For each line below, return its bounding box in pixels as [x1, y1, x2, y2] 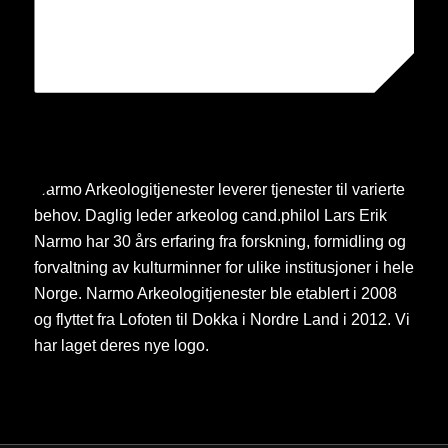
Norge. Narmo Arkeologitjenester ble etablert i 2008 [33, 285, 397, 303]
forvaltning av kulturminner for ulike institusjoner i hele [33, 259, 414, 277]
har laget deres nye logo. [33, 337, 209, 355]
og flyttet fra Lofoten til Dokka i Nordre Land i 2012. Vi [33, 311, 410, 329]
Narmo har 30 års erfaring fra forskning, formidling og [33, 233, 406, 251]
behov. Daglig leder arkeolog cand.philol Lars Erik [33, 207, 387, 225]
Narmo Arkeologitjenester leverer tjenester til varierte [33, 181, 405, 199]
